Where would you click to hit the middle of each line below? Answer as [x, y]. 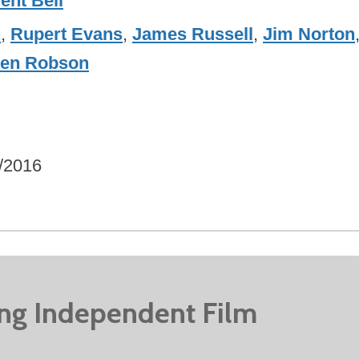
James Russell [193, 34]
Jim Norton [309, 34]
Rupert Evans [67, 34]
